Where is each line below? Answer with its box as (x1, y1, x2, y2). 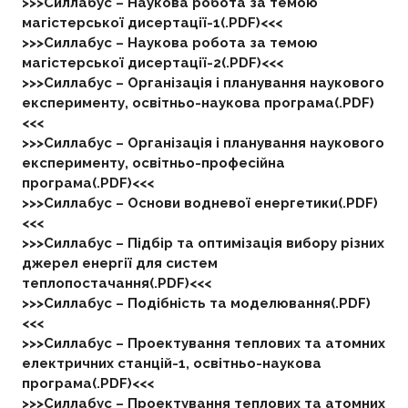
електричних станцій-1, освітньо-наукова (21, 355, 321, 372)
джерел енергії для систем (21, 255, 218, 271)
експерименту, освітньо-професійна (21, 155, 285, 171)
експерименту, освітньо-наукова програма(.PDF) (21, 95, 374, 111)
